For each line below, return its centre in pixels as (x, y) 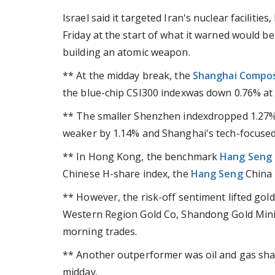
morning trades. (100, 231)
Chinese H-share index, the (127, 174)
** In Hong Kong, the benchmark (141, 157)
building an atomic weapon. (126, 52)
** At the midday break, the (128, 76)
